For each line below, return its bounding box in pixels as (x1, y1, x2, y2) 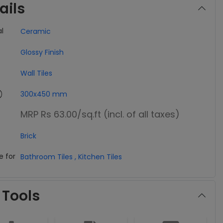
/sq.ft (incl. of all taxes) (77, 108, 180, 120)
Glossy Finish (20, 47, 64, 57)
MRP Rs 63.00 (20, 108, 77, 120)
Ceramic (20, 26, 51, 36)
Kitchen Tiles (78, 151, 122, 162)
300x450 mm (20, 89, 67, 99)
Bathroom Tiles (20, 151, 73, 162)
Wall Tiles (20, 68, 52, 78)
